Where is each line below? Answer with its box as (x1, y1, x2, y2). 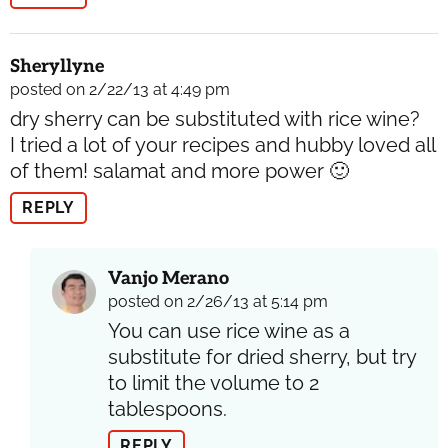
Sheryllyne (10, 56, 104, 78)
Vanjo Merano (108, 268, 229, 290)
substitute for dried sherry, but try (108, 345, 416, 370)
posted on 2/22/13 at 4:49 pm (10, 80, 230, 100)
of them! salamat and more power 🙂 (10, 159, 349, 184)
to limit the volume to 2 (108, 371, 319, 396)
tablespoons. (108, 397, 227, 422)
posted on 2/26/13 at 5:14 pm (108, 292, 328, 312)
